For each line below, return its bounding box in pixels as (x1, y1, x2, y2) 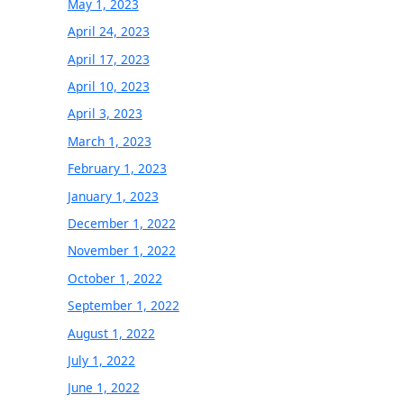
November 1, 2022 (67, 242, 176, 260)
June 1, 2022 (67, 379, 140, 397)
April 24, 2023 (67, 23, 150, 41)
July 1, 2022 (67, 352, 135, 370)
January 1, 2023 (67, 187, 159, 205)
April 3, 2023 (67, 105, 142, 123)
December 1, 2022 (67, 215, 176, 233)
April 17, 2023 (67, 50, 150, 68)
